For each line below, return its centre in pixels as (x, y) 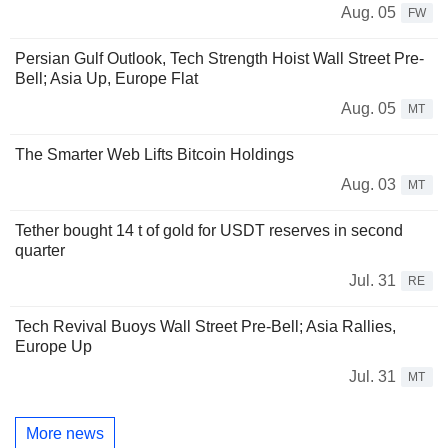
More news (65, 434)
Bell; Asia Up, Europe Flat (106, 78)
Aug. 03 (368, 184)
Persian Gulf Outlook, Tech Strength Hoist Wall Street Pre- (219, 58)
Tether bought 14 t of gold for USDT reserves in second (209, 230)
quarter (40, 250)
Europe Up (53, 346)
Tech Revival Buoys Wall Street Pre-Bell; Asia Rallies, (205, 326)
